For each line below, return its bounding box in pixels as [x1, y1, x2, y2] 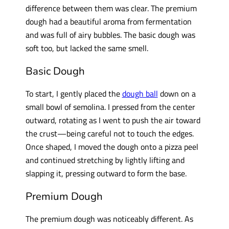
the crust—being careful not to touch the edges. [25, 127, 194, 140]
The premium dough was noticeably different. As [25, 212, 193, 225]
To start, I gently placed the [25, 87, 122, 100]
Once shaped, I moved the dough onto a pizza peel [25, 140, 198, 153]
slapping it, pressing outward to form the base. [25, 167, 187, 180]
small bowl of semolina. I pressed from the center [25, 100, 195, 113]
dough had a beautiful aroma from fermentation [25, 15, 192, 28]
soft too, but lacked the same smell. [25, 41, 148, 55]
